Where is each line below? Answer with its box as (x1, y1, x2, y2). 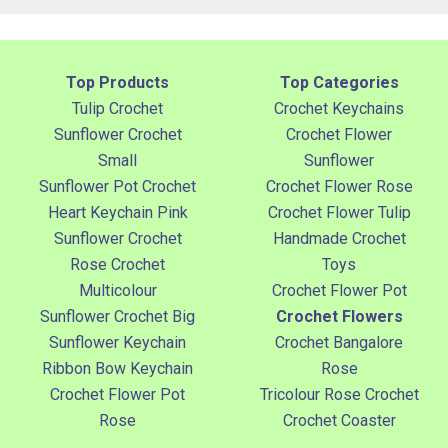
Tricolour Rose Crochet (259, 384, 419, 404)
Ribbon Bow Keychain (42, 358, 194, 378)
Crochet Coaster (282, 410, 396, 430)
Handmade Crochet (272, 228, 406, 248)
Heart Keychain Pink (47, 202, 188, 222)
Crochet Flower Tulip (267, 202, 411, 222)
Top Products (66, 72, 170, 92)
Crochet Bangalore (275, 332, 404, 352)
